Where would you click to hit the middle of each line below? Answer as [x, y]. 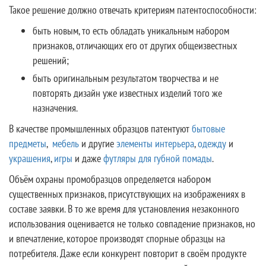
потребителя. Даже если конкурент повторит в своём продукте [128, 253]
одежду [212, 143]
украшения [30, 158]
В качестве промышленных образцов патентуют [100, 129]
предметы [28, 143]
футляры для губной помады [158, 158]
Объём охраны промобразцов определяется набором [110, 179]
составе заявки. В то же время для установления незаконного [124, 209]
